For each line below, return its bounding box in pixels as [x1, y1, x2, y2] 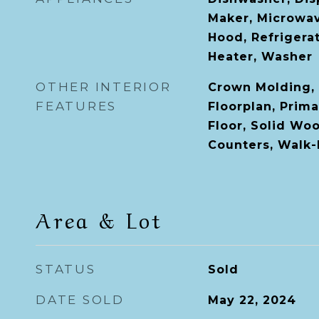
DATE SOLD [36, 293, 125, 307]
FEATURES [36, 99, 117, 113]
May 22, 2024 [207, 293, 296, 307]
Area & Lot [36, 204, 162, 234]
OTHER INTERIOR [36, 80, 172, 94]
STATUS [36, 262, 96, 276]
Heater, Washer [207, 50, 313, 63]
